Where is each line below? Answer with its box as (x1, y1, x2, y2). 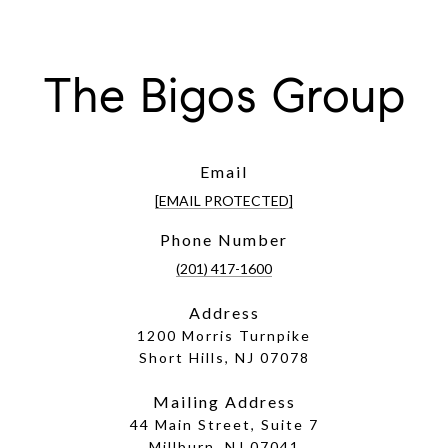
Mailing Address (152, 392, 296, 412)
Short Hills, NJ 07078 (138, 349, 310, 367)
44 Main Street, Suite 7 (129, 416, 319, 434)
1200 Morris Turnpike (137, 327, 311, 345)
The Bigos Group (42, 66, 406, 126)
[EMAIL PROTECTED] (155, 192, 293, 210)
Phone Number (160, 230, 288, 250)
